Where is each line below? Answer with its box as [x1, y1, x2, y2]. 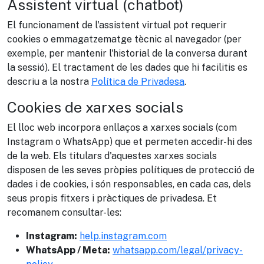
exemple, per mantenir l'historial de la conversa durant [7, 48, 247, 59]
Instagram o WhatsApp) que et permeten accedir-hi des [7, 136, 252, 147]
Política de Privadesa [91, 76, 184, 87]
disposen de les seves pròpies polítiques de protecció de [7, 164, 255, 176]
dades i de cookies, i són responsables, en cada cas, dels [7, 179, 251, 190]
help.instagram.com [80, 230, 167, 242]
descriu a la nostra [7, 76, 91, 87]
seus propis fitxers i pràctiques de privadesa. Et [7, 193, 217, 204]
